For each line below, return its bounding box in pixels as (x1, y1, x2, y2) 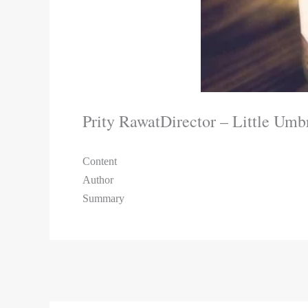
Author (82, 173, 113, 186)
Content (82, 155, 117, 167)
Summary (82, 192, 124, 204)
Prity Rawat (82, 110, 160, 133)
